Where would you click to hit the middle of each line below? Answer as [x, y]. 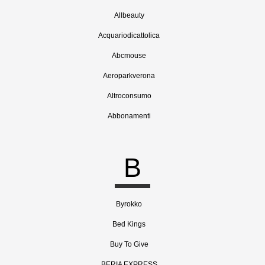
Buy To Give [129, 244]
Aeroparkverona [129, 76]
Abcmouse [129, 56]
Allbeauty [129, 15]
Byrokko [129, 204]
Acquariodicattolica [129, 35]
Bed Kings [129, 224]
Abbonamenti [129, 116]
